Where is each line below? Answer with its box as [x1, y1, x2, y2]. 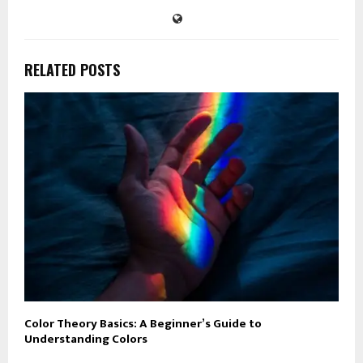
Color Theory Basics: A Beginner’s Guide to [24, 314, 262, 335]
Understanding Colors [24, 329, 147, 350]
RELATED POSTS [24, 58, 120, 80]
